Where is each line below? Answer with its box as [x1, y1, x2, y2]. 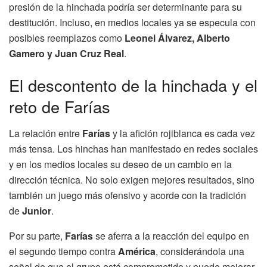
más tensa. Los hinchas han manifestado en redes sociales [9, 141, 258, 156]
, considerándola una [156, 244, 244, 258]
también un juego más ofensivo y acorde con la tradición [9, 188, 246, 202]
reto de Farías [9, 95, 110, 119]
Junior [22, 203, 51, 218]
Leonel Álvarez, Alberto [125, 30, 230, 45]
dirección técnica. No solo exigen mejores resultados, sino [9, 172, 254, 187]
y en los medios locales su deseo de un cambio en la [9, 157, 232, 171]
